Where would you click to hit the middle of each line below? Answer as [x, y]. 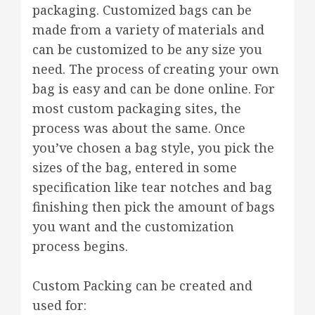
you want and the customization [133, 226]
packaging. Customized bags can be [142, 10]
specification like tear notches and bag [152, 187]
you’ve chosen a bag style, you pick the [153, 148]
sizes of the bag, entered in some [135, 167]
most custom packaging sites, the [137, 108]
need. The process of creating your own [156, 69]
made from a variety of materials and [148, 30]
